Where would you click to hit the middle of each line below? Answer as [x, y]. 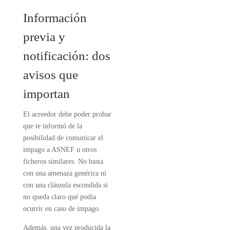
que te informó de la [52, 126]
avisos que [50, 75]
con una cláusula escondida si [65, 185]
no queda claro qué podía [59, 197]
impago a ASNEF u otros [60, 150]
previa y [44, 37]
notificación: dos [66, 56]
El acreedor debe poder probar [67, 114]
